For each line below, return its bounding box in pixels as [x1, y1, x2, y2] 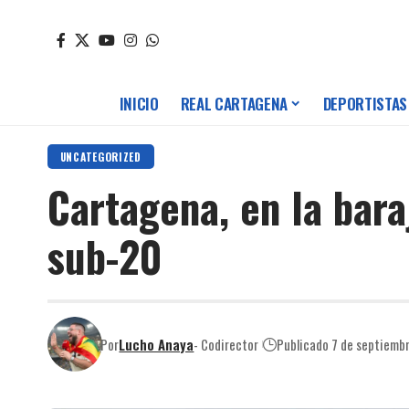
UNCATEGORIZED [59, 149, 142, 165]
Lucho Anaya [119, 333, 194, 354]
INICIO [119, 92, 159, 116]
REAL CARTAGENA [180, 92, 288, 116]
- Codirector [194, 333, 259, 354]
